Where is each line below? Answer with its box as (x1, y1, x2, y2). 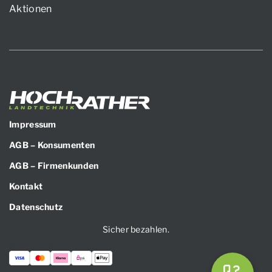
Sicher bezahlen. (103, 223, 169, 234)
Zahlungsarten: (9, 241, 58, 250)
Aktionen (9, 2, 52, 15)
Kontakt (9, 180, 43, 191)
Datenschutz (9, 201, 63, 212)
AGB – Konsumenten (9, 139, 95, 150)
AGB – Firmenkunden (9, 160, 99, 171)
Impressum (9, 118, 56, 129)
